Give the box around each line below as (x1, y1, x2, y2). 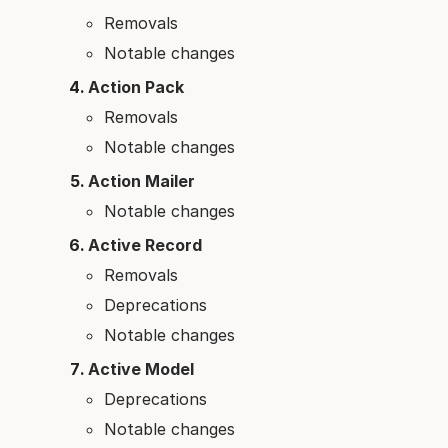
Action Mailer (88, 171, 195, 192)
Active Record (88, 235, 202, 256)
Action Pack (88, 77, 184, 98)
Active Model (88, 359, 194, 380)
